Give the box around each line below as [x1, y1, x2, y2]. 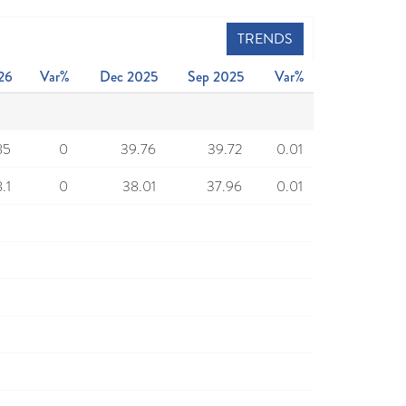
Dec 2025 [100, 66, 158, 87]
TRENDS [237, 28, 293, 50]
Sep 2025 [188, 66, 244, 87]
